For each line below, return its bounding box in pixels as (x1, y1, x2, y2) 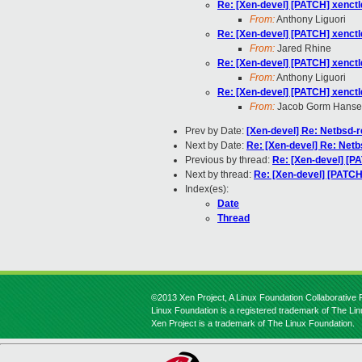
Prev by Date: (185, 125, 246, 137)
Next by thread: (185, 169, 254, 181)
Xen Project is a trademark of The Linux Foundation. (151, 318, 355, 328)
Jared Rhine (275, 43, 331, 55)
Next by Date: (185, 140, 246, 152)
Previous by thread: (185, 154, 272, 166)
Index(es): (185, 183, 229, 196)
